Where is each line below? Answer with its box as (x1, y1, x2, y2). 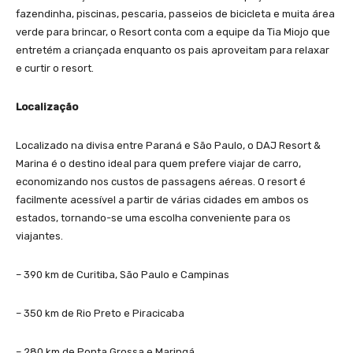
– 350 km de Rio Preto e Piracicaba (16, 307, 184, 319)
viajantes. (16, 229, 63, 242)
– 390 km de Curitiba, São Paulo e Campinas (16, 268, 229, 281)
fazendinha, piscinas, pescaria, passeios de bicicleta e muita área (16, 7, 335, 20)
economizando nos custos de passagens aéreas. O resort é (16, 175, 306, 188)
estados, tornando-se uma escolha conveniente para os (16, 211, 291, 224)
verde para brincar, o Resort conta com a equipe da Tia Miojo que (16, 25, 330, 38)
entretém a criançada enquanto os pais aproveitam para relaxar (16, 43, 329, 56)
